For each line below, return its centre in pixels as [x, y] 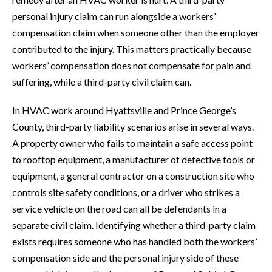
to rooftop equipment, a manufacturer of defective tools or [134, 160]
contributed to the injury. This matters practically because [132, 49]
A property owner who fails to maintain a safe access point [132, 143]
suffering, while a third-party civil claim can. [102, 82]
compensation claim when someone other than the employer [136, 33]
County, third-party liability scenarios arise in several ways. [133, 127]
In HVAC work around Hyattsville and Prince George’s [124, 110]
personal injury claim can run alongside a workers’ [114, 16]
